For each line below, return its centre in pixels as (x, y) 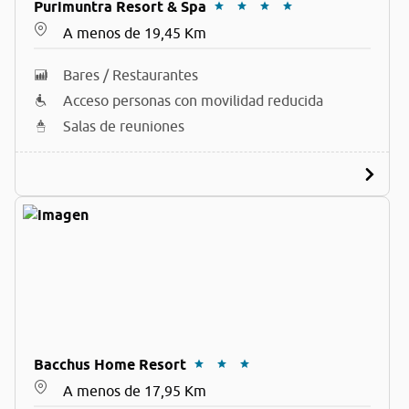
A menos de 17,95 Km (135, 391)
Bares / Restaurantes (131, 75)
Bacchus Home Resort (110, 365)
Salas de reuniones (124, 126)
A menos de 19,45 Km (135, 33)
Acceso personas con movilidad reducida (193, 100)
